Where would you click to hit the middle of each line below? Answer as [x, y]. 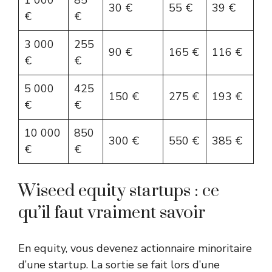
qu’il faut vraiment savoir [112, 213]
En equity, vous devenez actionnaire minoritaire [135, 249]
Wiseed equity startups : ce [119, 191]
